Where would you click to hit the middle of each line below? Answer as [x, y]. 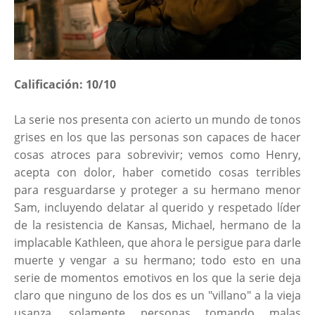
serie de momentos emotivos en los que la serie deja [157, 277]
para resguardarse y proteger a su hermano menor [157, 189]
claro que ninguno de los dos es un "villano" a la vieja [157, 295]
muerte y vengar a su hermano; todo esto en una [157, 260]
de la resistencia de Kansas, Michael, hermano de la [157, 225]
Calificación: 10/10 [65, 84]
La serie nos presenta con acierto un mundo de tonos [157, 119]
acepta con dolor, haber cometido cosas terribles [157, 172]
